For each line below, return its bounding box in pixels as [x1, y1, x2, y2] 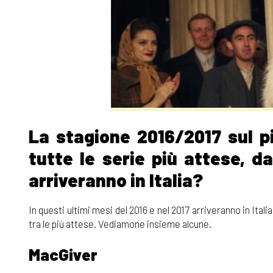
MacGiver [29, 245, 97, 264]
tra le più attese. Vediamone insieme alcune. [29, 218, 211, 230]
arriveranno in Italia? [29, 169, 203, 191]
